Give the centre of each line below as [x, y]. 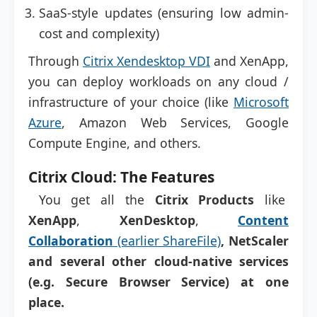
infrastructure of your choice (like [131, 102]
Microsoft [261, 102]
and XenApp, [249, 61]
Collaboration [71, 241]
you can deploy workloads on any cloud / [158, 81]
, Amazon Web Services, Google [175, 122]
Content [263, 220]
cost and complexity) [99, 33]
